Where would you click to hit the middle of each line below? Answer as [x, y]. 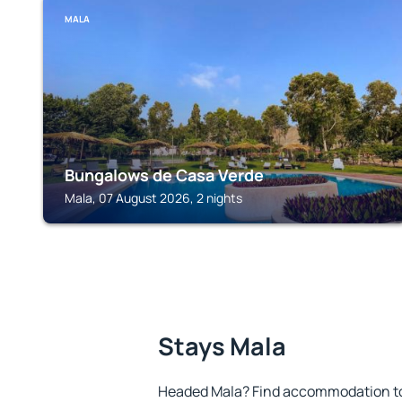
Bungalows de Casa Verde [164, 175]
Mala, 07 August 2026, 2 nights [153, 198]
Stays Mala [222, 346]
